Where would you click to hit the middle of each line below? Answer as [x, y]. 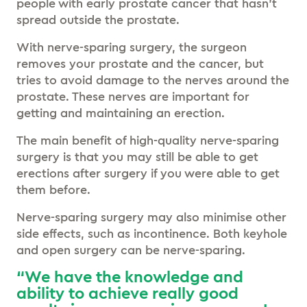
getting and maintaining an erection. [121, 113]
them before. [55, 189]
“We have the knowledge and [130, 277]
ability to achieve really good [127, 294]
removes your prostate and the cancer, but [140, 63]
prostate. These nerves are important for [133, 96]
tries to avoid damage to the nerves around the [153, 80]
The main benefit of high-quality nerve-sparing [148, 140]
